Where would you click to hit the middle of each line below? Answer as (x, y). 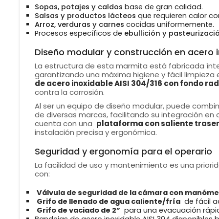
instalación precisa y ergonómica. (96, 132)
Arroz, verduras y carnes (79, 25)
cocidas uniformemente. (169, 25)
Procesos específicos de (79, 33)
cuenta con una (64, 124)
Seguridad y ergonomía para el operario (123, 152)
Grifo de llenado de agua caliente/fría (108, 202)
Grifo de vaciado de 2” (78, 210)
